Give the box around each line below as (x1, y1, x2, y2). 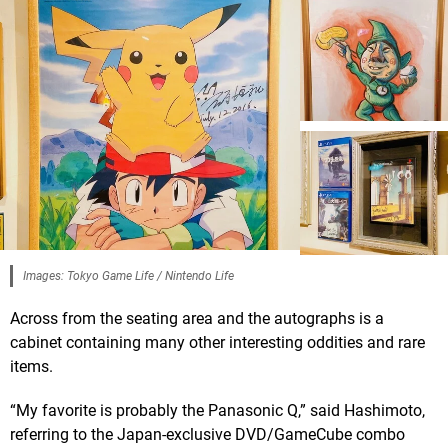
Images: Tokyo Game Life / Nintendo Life (23, 268, 234, 283)
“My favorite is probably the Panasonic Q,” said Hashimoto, (10, 400, 425, 420)
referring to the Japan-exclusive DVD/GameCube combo (10, 424, 405, 444)
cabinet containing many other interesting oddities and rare (10, 332, 425, 352)
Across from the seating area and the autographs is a (10, 308, 384, 328)
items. (10, 356, 53, 376)
